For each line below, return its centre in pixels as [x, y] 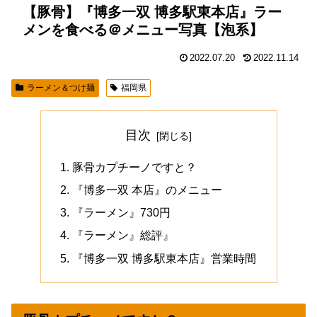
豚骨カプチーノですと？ [134, 167]
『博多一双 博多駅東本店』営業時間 [164, 258]
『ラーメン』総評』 [123, 235]
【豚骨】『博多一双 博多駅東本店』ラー [152, 12]
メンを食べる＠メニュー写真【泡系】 [143, 29]
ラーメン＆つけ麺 [60, 87]
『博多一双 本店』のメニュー [147, 189]
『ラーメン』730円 [121, 213]
